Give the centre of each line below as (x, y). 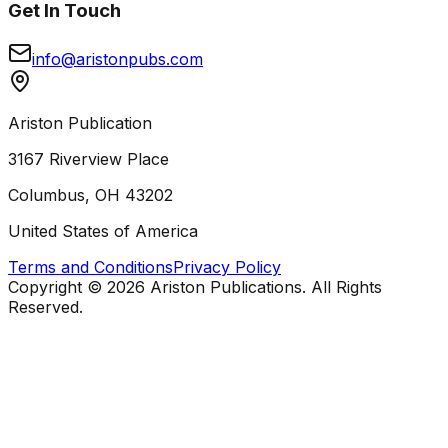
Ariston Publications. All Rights (263, 287)
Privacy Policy (227, 267)
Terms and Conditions (90, 267)
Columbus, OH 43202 (90, 195)
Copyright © (57, 287)
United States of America (103, 231)
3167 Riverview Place (88, 159)
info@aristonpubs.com (117, 59)
